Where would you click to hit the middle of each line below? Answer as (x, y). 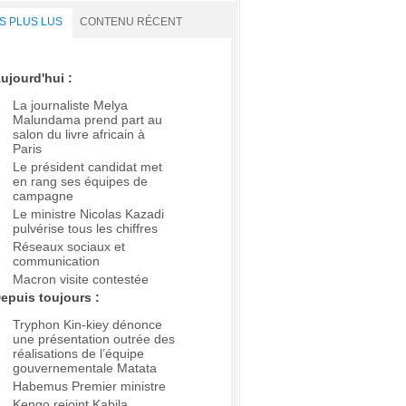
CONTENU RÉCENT (131, 22)
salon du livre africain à (79, 135)
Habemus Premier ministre (89, 387)
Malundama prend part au (87, 120)
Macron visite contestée (81, 280)
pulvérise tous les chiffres (85, 229)
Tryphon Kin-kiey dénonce (87, 325)
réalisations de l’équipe (78, 354)
